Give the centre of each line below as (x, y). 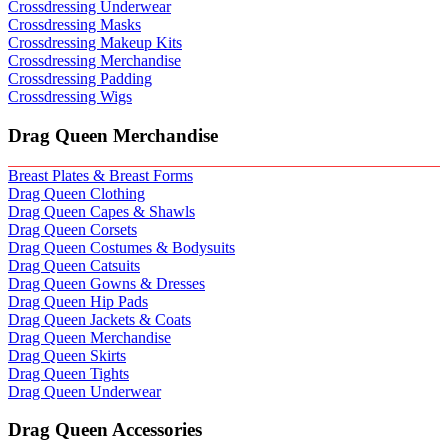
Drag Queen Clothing (76, 193)
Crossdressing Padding (80, 79)
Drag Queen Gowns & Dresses (106, 283)
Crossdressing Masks (74, 25)
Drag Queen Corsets (72, 229)
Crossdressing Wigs (70, 97)
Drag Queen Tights (68, 373)
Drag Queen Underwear (84, 391)
